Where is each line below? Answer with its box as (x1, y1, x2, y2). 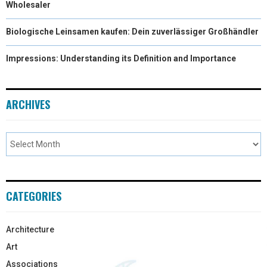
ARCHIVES (6, 97, 50, 113)
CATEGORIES (6, 188, 61, 204)
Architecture (6, 225, 54, 235)
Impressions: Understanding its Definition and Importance (6, 54, 236, 64)
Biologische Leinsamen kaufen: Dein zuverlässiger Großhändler (6, 27, 259, 37)
